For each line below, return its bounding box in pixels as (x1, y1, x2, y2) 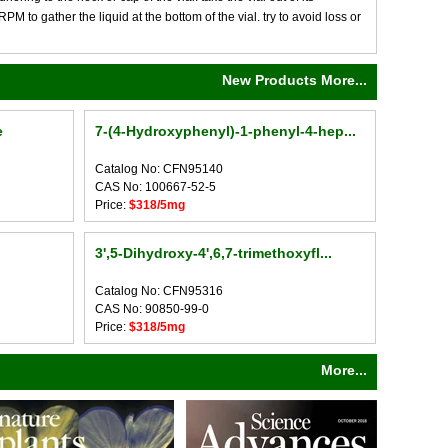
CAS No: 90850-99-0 (94, 302, 209, 316)
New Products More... (222, 72, 367, 88)
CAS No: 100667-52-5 (94, 180, 216, 194)
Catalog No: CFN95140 (94, 162, 223, 176)
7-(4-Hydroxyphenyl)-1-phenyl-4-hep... (94, 123, 356, 139)
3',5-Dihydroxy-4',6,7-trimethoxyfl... (94, 245, 332, 261)
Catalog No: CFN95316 (94, 284, 223, 298)
